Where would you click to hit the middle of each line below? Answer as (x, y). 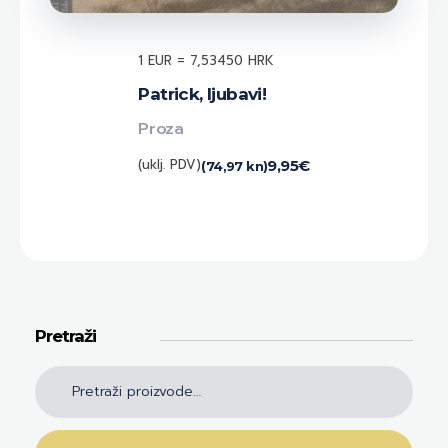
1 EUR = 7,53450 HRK (206, 60)
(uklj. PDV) (170, 164)
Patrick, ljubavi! (202, 93)
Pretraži (65, 335)
